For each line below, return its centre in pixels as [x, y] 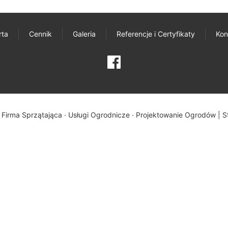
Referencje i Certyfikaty [156, 34]
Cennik [40, 34]
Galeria [84, 34]
